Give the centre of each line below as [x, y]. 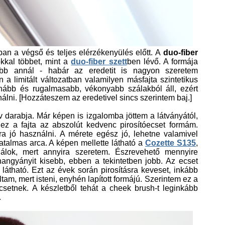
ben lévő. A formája [162, 62]
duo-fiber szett [99, 62]
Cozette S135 [171, 143]
